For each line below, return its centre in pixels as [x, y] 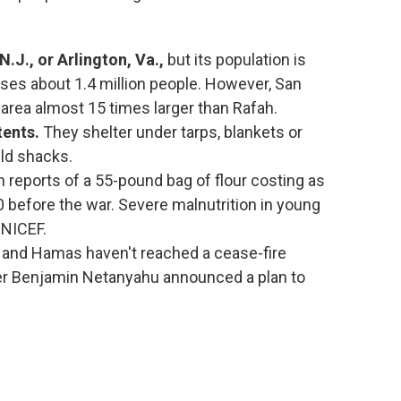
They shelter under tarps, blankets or [173, 132]
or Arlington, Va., [102, 60]
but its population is [237, 60]
